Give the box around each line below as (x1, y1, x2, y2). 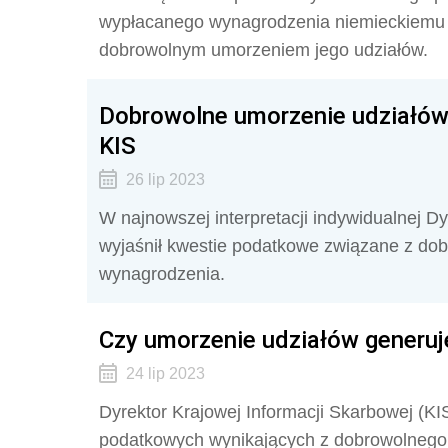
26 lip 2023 (125, 171, 205, 188)
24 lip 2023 (125, 365, 205, 382)
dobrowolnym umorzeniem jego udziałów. (99, 40, 428, 60)
